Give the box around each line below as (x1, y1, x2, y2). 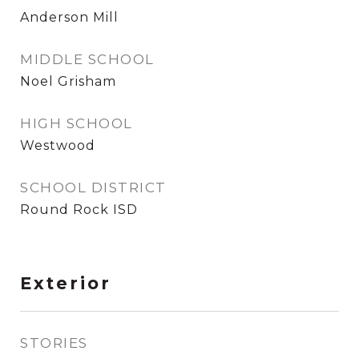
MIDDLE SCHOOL (20, 51, 155, 67)
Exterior (20, 273, 111, 293)
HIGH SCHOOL (20, 115, 133, 131)
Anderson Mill (20, 10, 119, 25)
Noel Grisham (20, 74, 116, 89)
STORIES (20, 335, 88, 351)
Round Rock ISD (20, 202, 138, 217)
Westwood (20, 138, 95, 153)
